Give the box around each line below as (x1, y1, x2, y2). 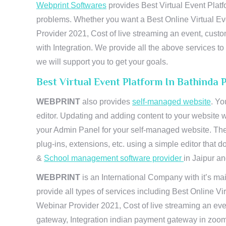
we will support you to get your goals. (36, 58, 168, 66)
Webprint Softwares (36, 1, 106, 10)
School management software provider (44, 154, 184, 162)
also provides (82, 97, 132, 106)
